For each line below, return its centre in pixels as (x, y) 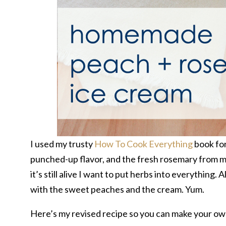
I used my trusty (62, 144)
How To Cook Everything (144, 144)
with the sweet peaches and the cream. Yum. (117, 189)
